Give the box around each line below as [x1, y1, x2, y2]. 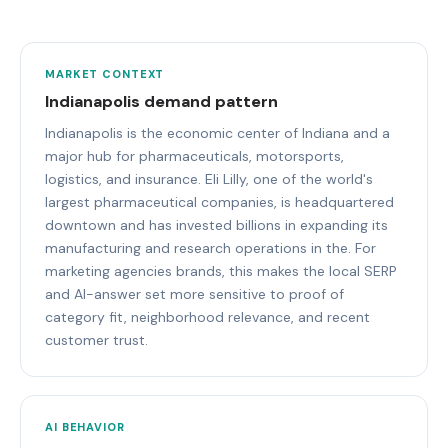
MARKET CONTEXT [45, 66, 165, 81]
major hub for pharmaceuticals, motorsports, [45, 146, 344, 165]
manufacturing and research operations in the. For [45, 238, 376, 257]
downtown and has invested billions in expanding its [45, 215, 388, 234]
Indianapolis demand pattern [45, 90, 278, 112]
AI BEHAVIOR [45, 419, 125, 434]
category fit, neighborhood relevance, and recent [45, 307, 370, 326]
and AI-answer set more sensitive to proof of [45, 284, 344, 303]
